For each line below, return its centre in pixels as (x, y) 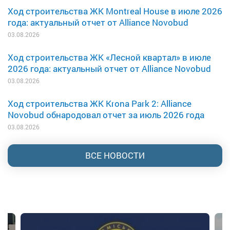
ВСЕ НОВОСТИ (115, 156)
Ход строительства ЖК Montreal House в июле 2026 (115, 11)
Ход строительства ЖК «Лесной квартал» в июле (109, 57)
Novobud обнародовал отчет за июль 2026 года (106, 115)
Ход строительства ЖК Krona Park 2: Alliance (100, 104)
